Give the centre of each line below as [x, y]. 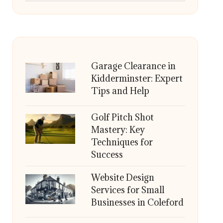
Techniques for [122, 142]
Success [107, 155]
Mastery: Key [118, 130]
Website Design [122, 177]
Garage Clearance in [133, 66]
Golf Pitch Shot [122, 117]
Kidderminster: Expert [137, 78]
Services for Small [127, 190]
